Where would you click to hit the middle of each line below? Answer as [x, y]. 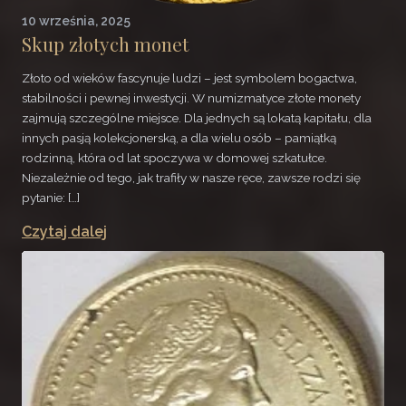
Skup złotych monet [105, 43]
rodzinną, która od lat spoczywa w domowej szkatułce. [174, 158]
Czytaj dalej [64, 231]
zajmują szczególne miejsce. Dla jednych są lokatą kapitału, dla [197, 118]
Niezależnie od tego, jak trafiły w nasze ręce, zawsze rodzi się [191, 178]
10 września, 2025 [76, 20]
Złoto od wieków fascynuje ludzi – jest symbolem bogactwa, [189, 78]
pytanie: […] [51, 198]
